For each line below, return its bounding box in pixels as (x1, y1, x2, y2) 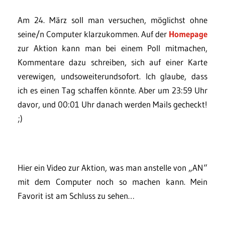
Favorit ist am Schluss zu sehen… (18, 190, 135, 201)
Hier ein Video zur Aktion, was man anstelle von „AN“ (18, 162, 207, 173)
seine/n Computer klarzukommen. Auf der (18, 29, 169, 39)
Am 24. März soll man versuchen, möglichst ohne (18, 15, 207, 25)
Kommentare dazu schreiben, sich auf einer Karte (18, 57, 207, 67)
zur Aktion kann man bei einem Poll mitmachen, (18, 43, 207, 53)
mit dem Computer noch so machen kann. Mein (18, 176, 207, 187)
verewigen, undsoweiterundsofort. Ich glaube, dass (18, 71, 207, 81)
